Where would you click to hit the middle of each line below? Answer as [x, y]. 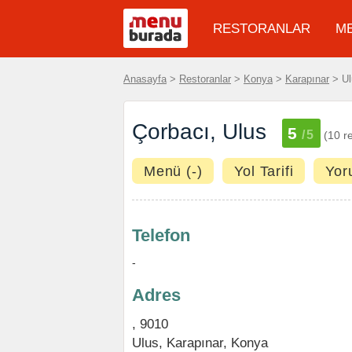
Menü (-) [173, 171]
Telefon [161, 235]
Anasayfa [145, 79]
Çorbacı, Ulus [199, 132]
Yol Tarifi [264, 171]
